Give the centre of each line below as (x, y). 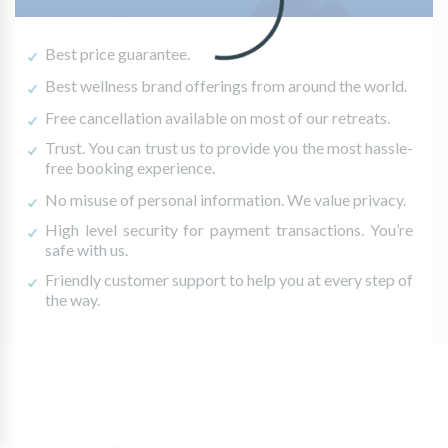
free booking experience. (130, 168)
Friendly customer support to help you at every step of (229, 280)
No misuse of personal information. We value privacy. (225, 200)
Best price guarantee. (117, 54)
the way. (72, 300)
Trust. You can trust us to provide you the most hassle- (229, 148)
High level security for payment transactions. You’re (229, 230)
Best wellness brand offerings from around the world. (226, 86)
